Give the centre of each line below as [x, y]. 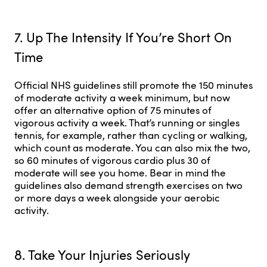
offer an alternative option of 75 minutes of [113, 110]
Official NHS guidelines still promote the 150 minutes [133, 85]
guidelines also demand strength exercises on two [128, 185]
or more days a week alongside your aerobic [117, 197]
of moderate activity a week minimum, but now [122, 97]
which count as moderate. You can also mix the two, [132, 147]
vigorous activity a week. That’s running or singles [127, 122]
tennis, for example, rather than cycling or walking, [131, 135]
